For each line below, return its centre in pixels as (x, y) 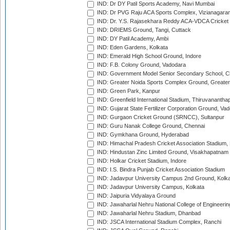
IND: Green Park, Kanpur (128, 91)
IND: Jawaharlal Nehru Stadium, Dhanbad (148, 213)
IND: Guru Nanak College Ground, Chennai (150, 126)
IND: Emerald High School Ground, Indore (148, 56)
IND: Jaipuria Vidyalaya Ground (136, 196)
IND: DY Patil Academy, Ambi (132, 39)
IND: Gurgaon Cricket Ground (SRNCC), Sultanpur (160, 117)
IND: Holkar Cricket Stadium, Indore (141, 161)
